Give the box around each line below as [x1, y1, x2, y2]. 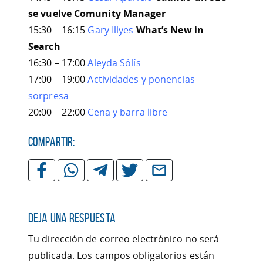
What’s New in [136, 23, 204, 36]
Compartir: [28, 134, 79, 149]
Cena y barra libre [87, 105, 168, 119]
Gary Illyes [87, 23, 136, 36]
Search [28, 39, 60, 53]
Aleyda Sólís [87, 56, 141, 69]
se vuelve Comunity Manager [28, 6, 166, 20]
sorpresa [28, 89, 69, 102]
